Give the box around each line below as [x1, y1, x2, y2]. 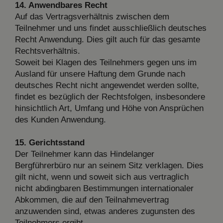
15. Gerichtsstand [15, 137, 85, 147]
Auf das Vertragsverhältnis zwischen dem [15, 11, 169, 21]
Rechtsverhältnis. [15, 46, 80, 56]
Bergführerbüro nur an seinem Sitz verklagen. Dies [15, 160, 204, 170]
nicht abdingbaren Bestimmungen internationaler [15, 183, 194, 193]
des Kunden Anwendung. [15, 114, 106, 124]
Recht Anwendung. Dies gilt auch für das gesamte [15, 34, 200, 44]
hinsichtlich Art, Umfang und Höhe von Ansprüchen [15, 103, 204, 113]
